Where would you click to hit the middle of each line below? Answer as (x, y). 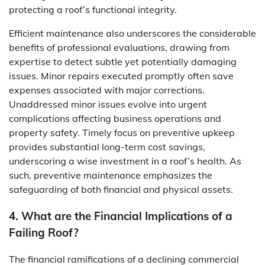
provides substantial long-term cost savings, (107, 147)
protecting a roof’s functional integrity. (93, 10)
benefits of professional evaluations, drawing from (119, 48)
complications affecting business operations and (115, 119)
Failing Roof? (44, 233)
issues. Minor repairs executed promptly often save (121, 76)
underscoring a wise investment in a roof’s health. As (125, 161)
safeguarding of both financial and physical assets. (121, 190)
